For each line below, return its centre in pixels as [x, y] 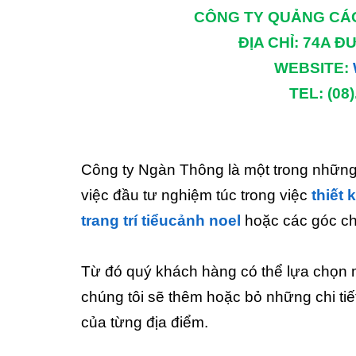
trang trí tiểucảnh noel [161, 221]
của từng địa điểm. [145, 322]
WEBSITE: [313, 68]
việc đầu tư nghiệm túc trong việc [196, 195]
